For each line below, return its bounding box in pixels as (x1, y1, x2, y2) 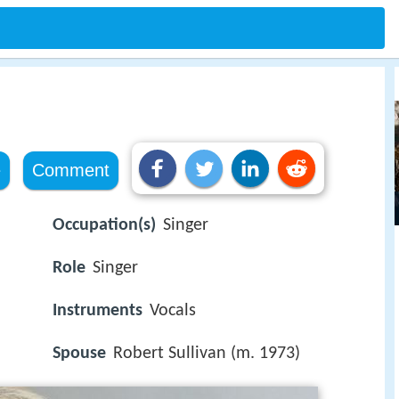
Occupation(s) (53, 216, 156, 234)
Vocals (150, 302, 196, 321)
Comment (31, 160, 110, 180)
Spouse (53, 345, 106, 363)
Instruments (53, 302, 142, 321)
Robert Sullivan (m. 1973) (113, 345, 300, 363)
